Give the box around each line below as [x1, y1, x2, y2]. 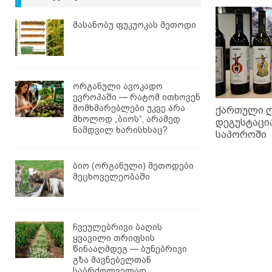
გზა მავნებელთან [73, 254, 151, 265]
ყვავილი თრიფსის [73, 233, 155, 243]
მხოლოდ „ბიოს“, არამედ [73, 114, 180, 124]
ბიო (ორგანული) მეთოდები [73, 160, 194, 171]
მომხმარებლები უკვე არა [73, 103, 185, 113]
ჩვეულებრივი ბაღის [73, 222, 162, 232]
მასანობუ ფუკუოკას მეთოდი [73, 19, 196, 30]
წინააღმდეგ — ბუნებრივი [73, 243, 187, 254]
